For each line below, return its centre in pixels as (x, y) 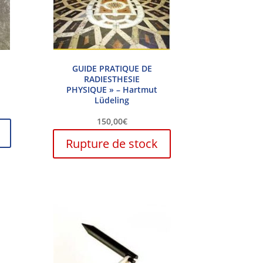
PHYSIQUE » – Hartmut (112, 90)
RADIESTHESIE (112, 79)
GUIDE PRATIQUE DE (112, 69)
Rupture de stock (112, 144)
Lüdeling (112, 100)
